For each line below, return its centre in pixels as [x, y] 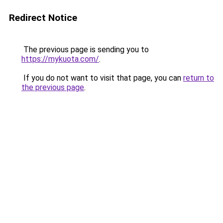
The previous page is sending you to [85, 50]
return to [199, 78]
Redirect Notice [43, 18]
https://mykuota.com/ [60, 59]
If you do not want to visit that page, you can [102, 78]
